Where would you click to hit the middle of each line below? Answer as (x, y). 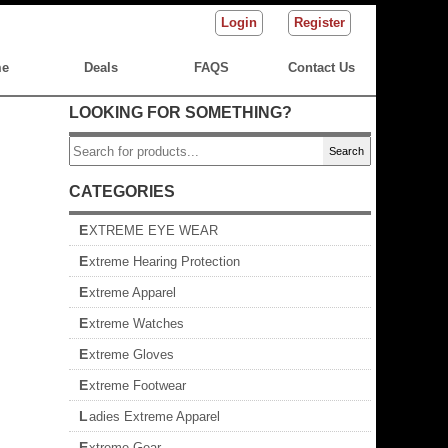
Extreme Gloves (131, 354)
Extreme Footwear (137, 385)
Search (346, 151)
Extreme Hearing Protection (164, 261)
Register (319, 22)
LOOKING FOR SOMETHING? (180, 112)
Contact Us (321, 67)
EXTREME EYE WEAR (153, 230)
